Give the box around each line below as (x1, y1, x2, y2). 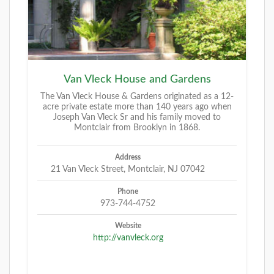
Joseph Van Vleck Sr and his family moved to (53, 113, 221, 122)
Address (115, 153, 141, 161)
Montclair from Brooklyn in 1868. (74, 123, 200, 132)
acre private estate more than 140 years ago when (42, 102, 232, 111)
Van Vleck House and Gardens (63, 73, 211, 85)
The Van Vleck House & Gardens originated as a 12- (40, 92, 234, 101)
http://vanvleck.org (92, 233, 163, 242)
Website (114, 221, 141, 229)
